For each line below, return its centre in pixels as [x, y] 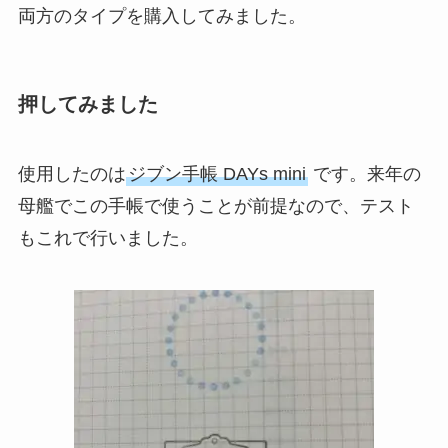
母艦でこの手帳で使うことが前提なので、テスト [215, 205]
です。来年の [364, 173]
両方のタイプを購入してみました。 [161, 16]
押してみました [87, 104]
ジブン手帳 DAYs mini [216, 173]
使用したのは [71, 173]
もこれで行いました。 [107, 237]
